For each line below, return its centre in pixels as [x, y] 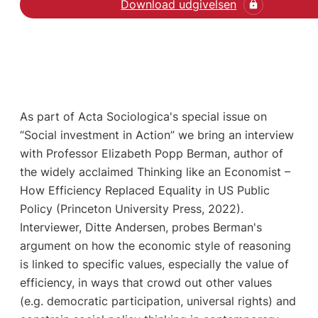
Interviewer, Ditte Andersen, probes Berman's [141, 227]
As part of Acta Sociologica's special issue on [143, 116]
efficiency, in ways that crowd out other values [146, 282]
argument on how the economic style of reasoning [155, 245]
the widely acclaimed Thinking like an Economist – [155, 171]
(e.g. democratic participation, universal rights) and [158, 301]
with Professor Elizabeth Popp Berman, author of [151, 153]
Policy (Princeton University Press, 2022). [131, 208]
